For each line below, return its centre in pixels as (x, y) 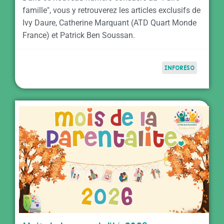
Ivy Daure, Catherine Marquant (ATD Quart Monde (109, 22)
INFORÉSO (179, 67)
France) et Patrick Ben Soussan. (79, 35)
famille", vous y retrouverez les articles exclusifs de (111, 10)
